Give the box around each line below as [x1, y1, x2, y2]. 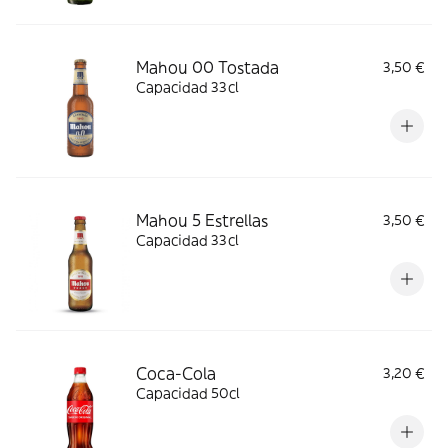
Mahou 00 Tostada [136, 57, 279, 77]
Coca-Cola [136, 363, 216, 383]
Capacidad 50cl [136, 384, 240, 402]
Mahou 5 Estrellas [136, 210, 268, 230]
